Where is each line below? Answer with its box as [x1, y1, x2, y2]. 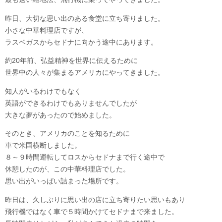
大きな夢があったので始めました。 [5, 111, 116, 119]
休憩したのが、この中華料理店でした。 [5, 166, 130, 173]
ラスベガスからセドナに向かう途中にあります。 [5, 38, 158, 46]
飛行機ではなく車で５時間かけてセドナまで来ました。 [5, 208, 178, 216]
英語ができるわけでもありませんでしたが [5, 99, 137, 107]
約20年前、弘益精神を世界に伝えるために [5, 57, 138, 65]
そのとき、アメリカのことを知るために [5, 130, 130, 138]
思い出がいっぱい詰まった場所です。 [5, 177, 123, 185]
